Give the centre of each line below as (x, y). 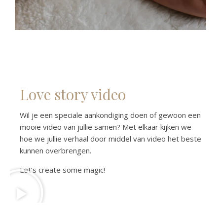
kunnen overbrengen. (55, 150)
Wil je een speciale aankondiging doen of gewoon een (110, 115)
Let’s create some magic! (63, 169)
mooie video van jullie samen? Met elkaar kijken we (106, 127)
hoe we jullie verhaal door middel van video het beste (110, 138)
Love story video (73, 94)
